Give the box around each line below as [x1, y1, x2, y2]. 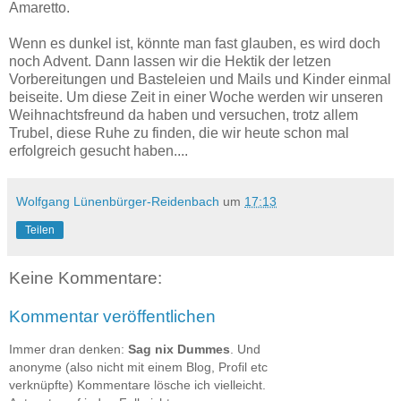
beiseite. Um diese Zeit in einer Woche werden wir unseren [9, 89, 383, 105]
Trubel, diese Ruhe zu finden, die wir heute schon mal [9, 124, 349, 141]
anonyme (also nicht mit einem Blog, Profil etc [9, 359, 268, 374]
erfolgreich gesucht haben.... [9, 142, 188, 158]
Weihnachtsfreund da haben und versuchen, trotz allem [9, 107, 358, 123]
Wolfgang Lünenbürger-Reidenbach [16, 193, 219, 209]
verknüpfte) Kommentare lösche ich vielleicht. [9, 377, 266, 392]
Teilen [25, 223, 55, 236]
